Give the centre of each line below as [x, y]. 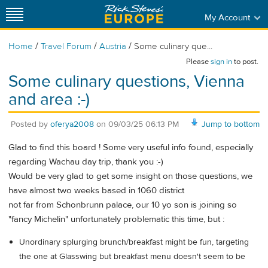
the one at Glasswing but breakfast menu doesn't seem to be [132, 257]
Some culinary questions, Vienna [127, 82]
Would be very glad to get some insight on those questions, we [130, 176]
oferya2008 [72, 124]
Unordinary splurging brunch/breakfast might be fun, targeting [134, 243]
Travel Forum [66, 46]
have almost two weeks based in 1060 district [96, 191]
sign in [221, 62]
